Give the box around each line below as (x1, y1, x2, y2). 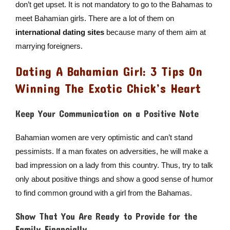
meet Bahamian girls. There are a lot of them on (15, 14, 174, 23)
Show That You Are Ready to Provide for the (15, 210, 197, 222)
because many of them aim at (104, 28, 206, 37)
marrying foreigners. (15, 42, 83, 51)
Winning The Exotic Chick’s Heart (15, 81, 201, 96)
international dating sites (15, 28, 104, 37)
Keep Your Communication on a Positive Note (15, 108, 199, 120)
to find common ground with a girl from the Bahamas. (15, 188, 192, 198)
